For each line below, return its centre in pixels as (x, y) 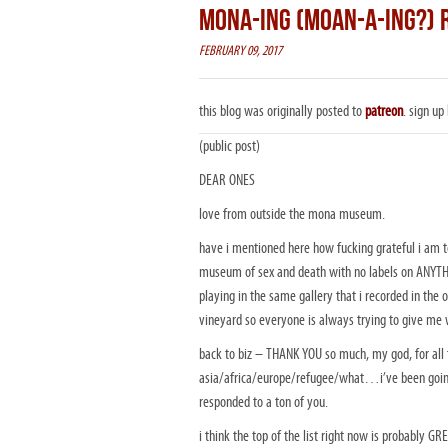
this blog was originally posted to (282, 111)
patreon (384, 111)
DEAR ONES (227, 180)
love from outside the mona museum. (292, 214)
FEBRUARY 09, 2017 (240, 51)
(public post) (229, 146)
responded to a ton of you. (263, 402)
